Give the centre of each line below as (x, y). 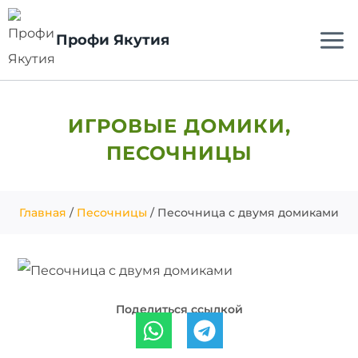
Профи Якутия (113, 40)
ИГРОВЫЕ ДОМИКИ (176, 126)
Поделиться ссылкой (179, 309)
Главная (43, 213)
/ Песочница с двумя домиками (243, 213)
